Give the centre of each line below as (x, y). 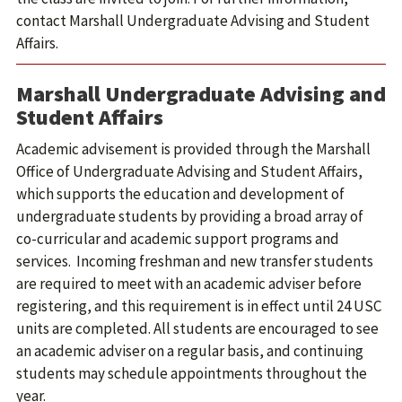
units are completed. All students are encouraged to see (197, 328)
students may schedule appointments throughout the (192, 373)
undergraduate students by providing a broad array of (190, 216)
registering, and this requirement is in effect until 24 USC (199, 306)
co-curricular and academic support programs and (178, 239)
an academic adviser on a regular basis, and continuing (190, 351)
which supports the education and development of (180, 194)
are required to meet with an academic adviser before (189, 284)
